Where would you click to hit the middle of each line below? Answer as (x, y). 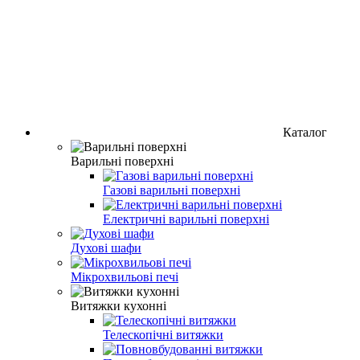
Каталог (305, 132)
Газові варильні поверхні (172, 190)
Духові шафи (106, 247)
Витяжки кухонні (119, 305)
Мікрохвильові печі (125, 276)
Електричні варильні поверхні (186, 219)
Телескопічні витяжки (163, 334)
